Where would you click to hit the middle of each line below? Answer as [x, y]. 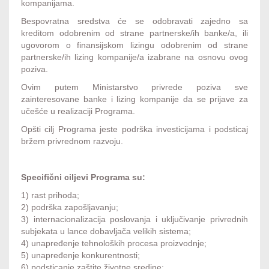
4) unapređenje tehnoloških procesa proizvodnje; [114, 243]
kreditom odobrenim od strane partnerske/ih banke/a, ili [134, 33]
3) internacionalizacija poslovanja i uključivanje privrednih [134, 219]
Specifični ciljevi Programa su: [83, 177]
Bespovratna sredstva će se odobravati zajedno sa [134, 21]
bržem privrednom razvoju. [72, 141]
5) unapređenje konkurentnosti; [80, 255]
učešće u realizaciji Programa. [78, 111]
